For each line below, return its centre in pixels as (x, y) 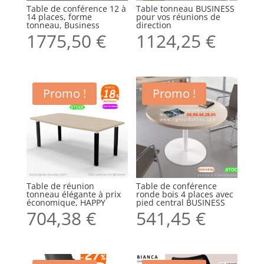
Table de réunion (60, 186)
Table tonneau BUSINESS (186, 8)
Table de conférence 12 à (76, 8)
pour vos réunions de (179, 16)
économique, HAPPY (66, 202)
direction (154, 25)
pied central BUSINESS (181, 202)
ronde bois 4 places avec (185, 194)
